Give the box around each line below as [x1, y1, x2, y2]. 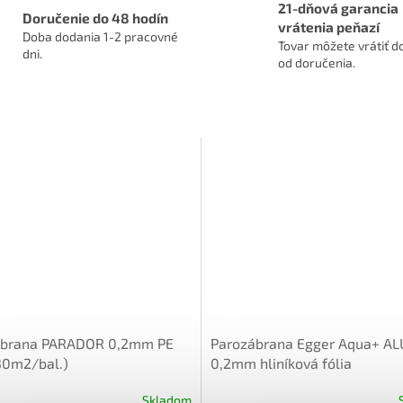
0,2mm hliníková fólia [210, 354, 352, 372]
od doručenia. [278, 55, 355, 71]
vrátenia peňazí [278, 19, 380, 36]
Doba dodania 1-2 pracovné [22, 28, 178, 44]
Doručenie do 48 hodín [22, 9, 168, 26]
